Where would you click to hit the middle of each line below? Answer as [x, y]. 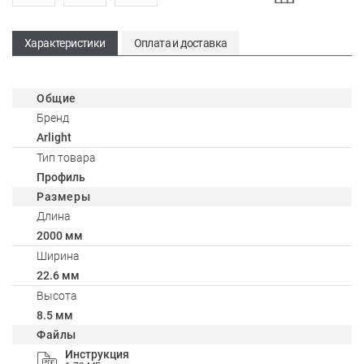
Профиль [61, 177]
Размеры [64, 197]
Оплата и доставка [180, 43]
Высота [57, 296]
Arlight [54, 137]
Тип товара [66, 158]
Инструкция [97, 354]
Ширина [58, 256]
